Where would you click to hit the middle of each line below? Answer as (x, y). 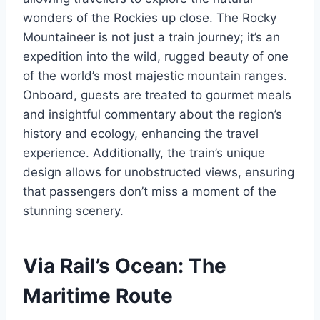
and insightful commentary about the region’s (152, 115)
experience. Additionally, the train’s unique (144, 153)
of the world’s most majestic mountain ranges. (155, 76)
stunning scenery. (73, 211)
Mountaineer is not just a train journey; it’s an (151, 37)
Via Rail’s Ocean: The (125, 266)
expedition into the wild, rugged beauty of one (156, 57)
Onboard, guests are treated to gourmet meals (157, 95)
